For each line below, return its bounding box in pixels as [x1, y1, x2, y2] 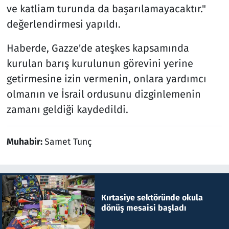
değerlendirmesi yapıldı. [6, 18, 121, 31]
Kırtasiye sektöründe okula [101, 193, 203, 203]
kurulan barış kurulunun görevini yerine [6, 57, 193, 70]
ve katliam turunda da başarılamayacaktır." [6, 3, 206, 15]
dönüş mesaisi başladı [101, 203, 187, 213]
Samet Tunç [44, 136, 91, 148]
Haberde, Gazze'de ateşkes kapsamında [6, 42, 189, 55]
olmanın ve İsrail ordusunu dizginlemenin [6, 88, 201, 101]
